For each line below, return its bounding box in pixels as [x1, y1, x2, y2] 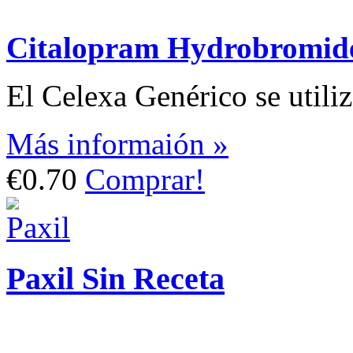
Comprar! [85, 162, 205, 196]
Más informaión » [6, 126, 229, 161]
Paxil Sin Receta [6, 260, 225, 296]
